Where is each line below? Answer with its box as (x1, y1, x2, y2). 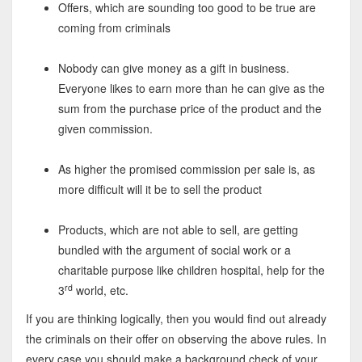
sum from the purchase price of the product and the (57, 100, 322, 117)
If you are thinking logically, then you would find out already (25, 310, 326, 327)
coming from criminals (57, 19, 170, 36)
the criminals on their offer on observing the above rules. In (25, 330, 326, 347)
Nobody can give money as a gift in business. (57, 60, 289, 77)
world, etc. (72, 282, 128, 299)
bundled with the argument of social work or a (57, 242, 291, 259)
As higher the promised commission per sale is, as (57, 161, 315, 178)
